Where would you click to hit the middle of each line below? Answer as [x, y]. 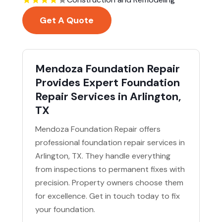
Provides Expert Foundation [107, 83]
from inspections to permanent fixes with [110, 169]
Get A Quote [67, 21]
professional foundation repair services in [110, 143]
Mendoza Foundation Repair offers [98, 129]
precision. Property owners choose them [109, 183]
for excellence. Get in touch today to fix [107, 196]
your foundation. [65, 210]
